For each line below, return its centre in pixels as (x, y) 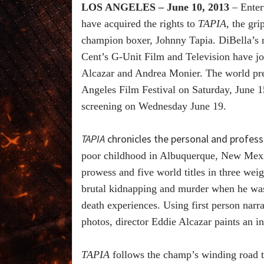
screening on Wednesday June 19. (154, 106)
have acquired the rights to (140, 24)
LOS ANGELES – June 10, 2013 (155, 7)
